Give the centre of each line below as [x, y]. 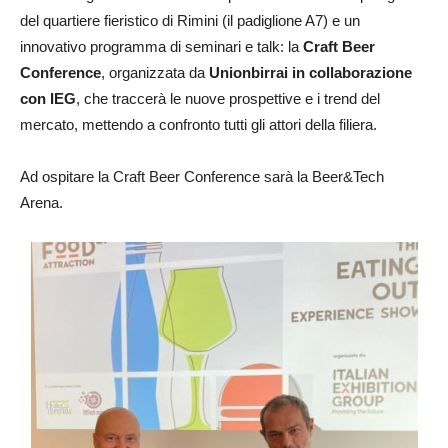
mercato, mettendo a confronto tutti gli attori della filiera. [198, 124]
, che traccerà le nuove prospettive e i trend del [228, 98]
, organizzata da [155, 72]
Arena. [41, 202]
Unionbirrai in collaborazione [310, 72]
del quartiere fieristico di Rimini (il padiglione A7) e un [190, 20]
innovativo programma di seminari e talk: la [161, 46]
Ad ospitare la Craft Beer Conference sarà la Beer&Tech [202, 176]
